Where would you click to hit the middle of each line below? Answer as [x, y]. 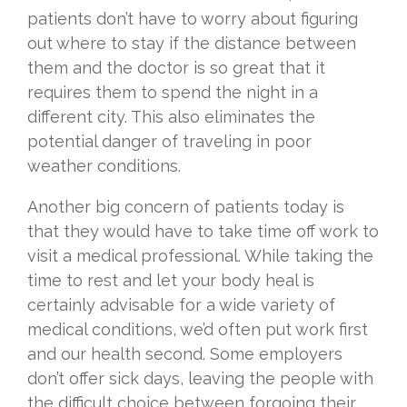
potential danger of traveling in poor [169, 142]
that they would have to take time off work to [203, 232]
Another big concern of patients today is [186, 207]
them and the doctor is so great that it [176, 68]
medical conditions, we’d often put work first [198, 330]
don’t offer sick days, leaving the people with [200, 379]
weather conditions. [104, 166]
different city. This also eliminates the [171, 117]
